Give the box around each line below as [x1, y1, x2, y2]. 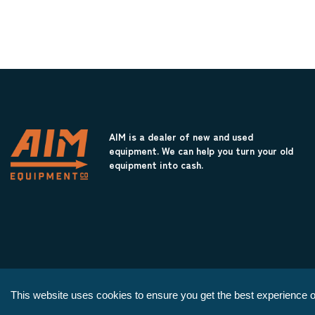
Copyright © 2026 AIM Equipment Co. [11, 295, 163, 309]
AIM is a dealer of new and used [108, 129, 253, 143]
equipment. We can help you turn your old [108, 143, 293, 157]
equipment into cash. [108, 157, 203, 172]
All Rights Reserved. [172, 295, 255, 309]
